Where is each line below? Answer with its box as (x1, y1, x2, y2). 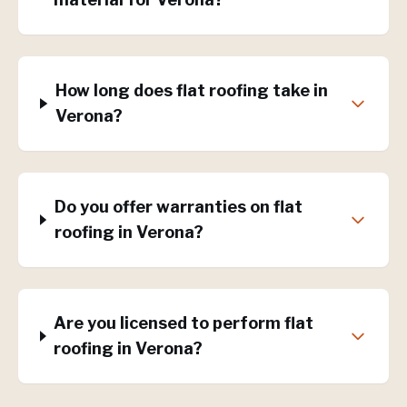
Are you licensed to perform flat (54, 313, 314, 333)
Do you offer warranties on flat (54, 197, 303, 216)
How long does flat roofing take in (55, 81, 328, 100)
